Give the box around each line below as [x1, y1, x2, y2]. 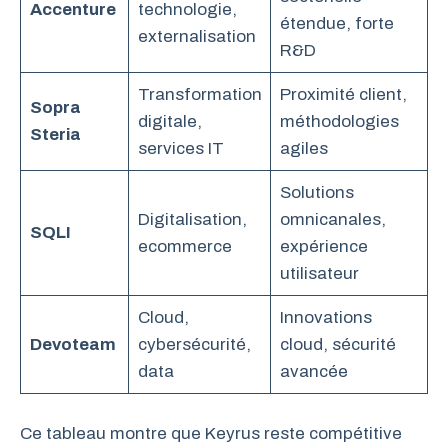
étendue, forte [279, 14, 394, 34]
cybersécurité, [137, 335, 251, 355]
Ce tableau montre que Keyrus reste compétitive [20, 423, 402, 443]
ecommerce [137, 237, 232, 257]
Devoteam [29, 335, 116, 355]
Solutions [279, 183, 354, 203]
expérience [279, 237, 368, 257]
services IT [137, 139, 224, 159]
